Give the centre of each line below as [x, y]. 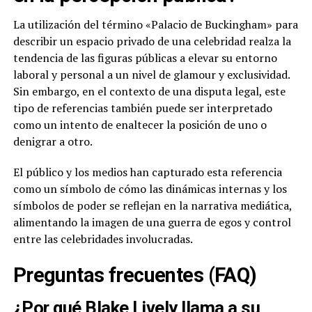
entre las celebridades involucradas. [103, 239]
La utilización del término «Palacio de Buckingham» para [155, 25]
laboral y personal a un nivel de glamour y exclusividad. [151, 75]
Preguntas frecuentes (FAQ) [135, 275]
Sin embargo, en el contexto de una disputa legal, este [149, 92]
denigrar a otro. [53, 142]
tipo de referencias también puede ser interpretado [142, 108]
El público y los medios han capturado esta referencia [147, 172]
